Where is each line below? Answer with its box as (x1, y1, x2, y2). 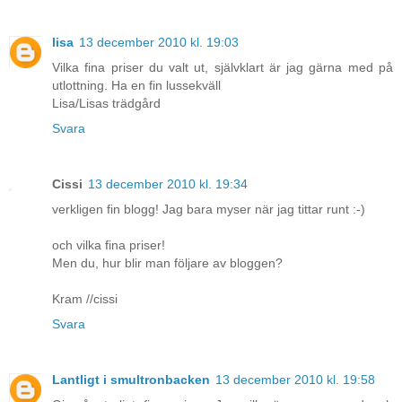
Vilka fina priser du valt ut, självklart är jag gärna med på (52, 60, 393, 75)
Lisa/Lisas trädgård (52, 96, 161, 111)
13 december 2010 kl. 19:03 (79, 35, 239, 50)
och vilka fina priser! (52, 238, 165, 253)
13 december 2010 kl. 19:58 (215, 372, 375, 388)
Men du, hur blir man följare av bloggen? (52, 256, 283, 271)
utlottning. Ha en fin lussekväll (52, 78, 221, 93)
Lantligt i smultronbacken (52, 372, 210, 388)
